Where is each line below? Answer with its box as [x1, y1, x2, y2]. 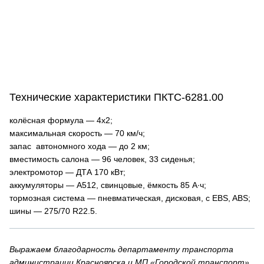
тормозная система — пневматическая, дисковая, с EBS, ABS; [9, 193, 250, 203]
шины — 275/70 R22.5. [9, 206, 97, 216]
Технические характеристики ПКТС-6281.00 [9, 91, 223, 103]
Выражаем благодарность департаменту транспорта [9, 245, 233, 254]
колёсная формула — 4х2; [9, 115, 113, 125]
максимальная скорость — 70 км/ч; [9, 128, 145, 138]
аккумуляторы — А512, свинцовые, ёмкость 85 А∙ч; [9, 180, 206, 190]
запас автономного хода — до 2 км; [9, 141, 150, 151]
